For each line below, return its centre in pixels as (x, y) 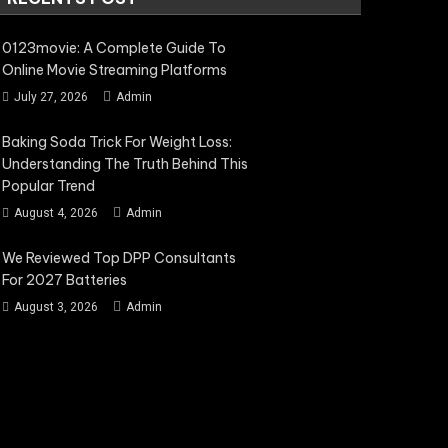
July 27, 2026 (50, 97)
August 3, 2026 (55, 307)
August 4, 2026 (55, 213)
